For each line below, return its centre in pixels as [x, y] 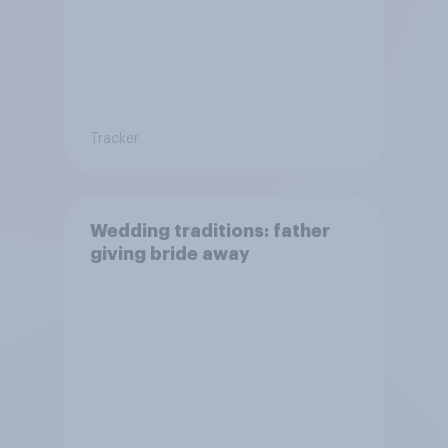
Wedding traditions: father [209, 231]
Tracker [114, 139]
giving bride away [169, 254]
